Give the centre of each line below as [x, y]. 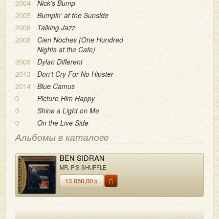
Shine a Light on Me [68, 110]
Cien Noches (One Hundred [80, 39]
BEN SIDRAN [82, 158]
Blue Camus [56, 86]
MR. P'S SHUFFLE [83, 167]
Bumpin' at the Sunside [73, 15]
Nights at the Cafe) [66, 49]
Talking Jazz [56, 27]
